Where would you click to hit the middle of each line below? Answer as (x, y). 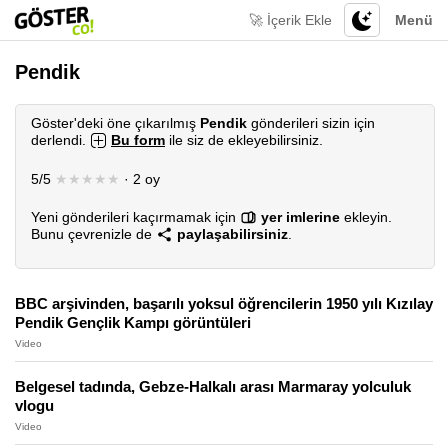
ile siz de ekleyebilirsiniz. (244, 140)
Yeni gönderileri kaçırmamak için (135, 217)
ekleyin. (366, 217)
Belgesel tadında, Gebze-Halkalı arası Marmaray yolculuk (213, 386)
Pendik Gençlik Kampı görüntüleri (133, 322)
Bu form (138, 140)
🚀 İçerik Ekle (290, 20)
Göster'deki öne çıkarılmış (115, 123)
